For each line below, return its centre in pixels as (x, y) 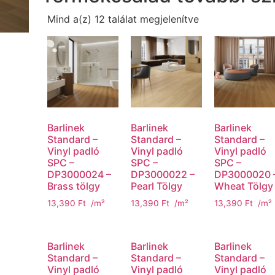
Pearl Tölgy (157, 186)
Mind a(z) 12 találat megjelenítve (123, 19)
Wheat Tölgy (244, 186)
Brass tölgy (74, 186)
